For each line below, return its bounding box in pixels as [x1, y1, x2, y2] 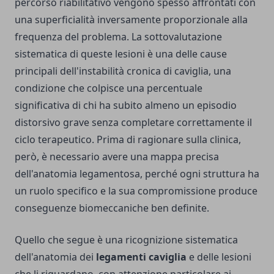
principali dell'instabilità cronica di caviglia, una [15, 64, 231, 78]
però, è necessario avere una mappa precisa [15, 150, 219, 164]
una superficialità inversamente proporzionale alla [15, 13, 248, 27]
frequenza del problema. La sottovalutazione [15, 30, 222, 44]
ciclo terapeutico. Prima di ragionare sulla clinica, [15, 133, 241, 147]
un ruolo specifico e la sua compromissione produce [15, 184, 257, 198]
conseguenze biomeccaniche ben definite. [15, 201, 209, 215]
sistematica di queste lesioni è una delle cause [15, 47, 227, 61]
